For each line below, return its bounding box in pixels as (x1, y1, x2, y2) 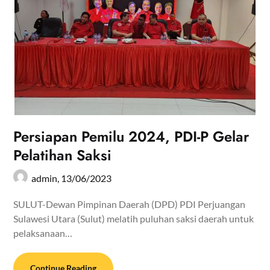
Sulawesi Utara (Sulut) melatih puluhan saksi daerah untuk (13, 212, 254, 224)
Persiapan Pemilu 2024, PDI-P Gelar (13, 125, 250, 147)
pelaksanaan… (13, 227, 73, 239)
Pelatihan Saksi (13, 144, 112, 166)
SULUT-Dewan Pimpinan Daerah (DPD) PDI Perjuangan (13, 198, 246, 210)
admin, (31, 172, 61, 184)
